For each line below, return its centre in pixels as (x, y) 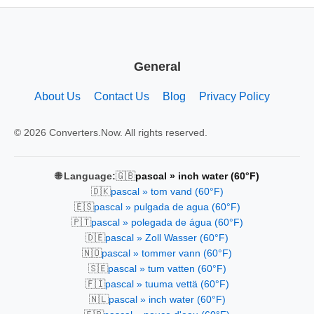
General (157, 66)
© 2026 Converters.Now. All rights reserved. (111, 132)
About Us (57, 96)
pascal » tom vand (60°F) (167, 191)
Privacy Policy (234, 96)
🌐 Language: (85, 176)
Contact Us (121, 96)
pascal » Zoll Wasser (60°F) (167, 238)
